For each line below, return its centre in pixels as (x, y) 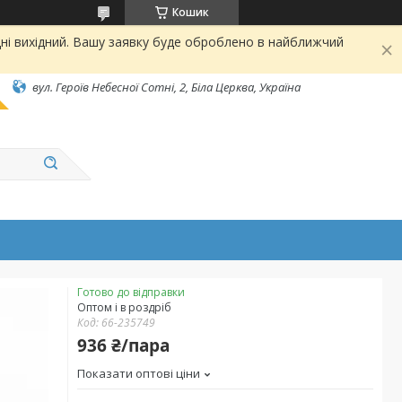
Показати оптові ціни (139, 373)
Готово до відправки (131, 292)
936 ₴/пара (123, 345)
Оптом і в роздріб (124, 307)
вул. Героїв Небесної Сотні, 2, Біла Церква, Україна (166, 87)
